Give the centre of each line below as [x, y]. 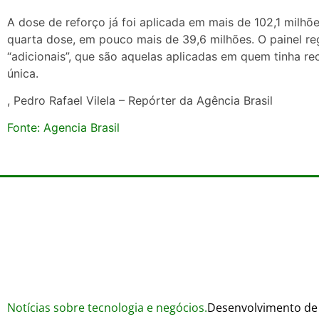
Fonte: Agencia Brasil [63, 128]
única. [23, 73]
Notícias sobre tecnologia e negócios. [107, 307]
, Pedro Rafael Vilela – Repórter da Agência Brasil [140, 100]
